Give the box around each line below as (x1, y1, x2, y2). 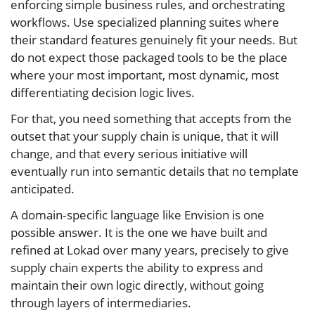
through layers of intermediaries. (11, 294, 191, 311)
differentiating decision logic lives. (11, 84, 195, 101)
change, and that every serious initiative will (11, 145, 247, 162)
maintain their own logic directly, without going (11, 276, 264, 293)
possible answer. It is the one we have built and (11, 224, 267, 240)
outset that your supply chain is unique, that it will (11, 127, 278, 144)
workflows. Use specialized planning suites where (11, 13, 279, 30)
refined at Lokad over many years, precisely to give (11, 241, 289, 258)
